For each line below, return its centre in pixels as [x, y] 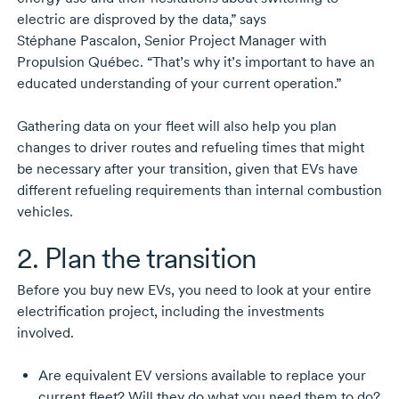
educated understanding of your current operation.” [179, 84]
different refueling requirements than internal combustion [199, 191]
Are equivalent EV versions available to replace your [202, 376]
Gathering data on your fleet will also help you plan [176, 126]
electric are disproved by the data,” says [141, 20]
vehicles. [45, 212]
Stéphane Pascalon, [78, 41]
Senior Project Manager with [233, 41]
